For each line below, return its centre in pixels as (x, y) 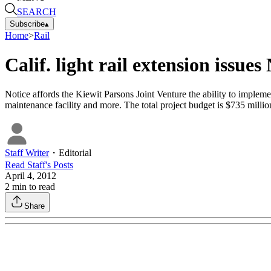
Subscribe (27, 24)
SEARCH (37, 11)
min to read (32, 187)
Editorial (75, 153)
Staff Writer (27, 153)
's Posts (59, 165)
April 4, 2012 (31, 176)
